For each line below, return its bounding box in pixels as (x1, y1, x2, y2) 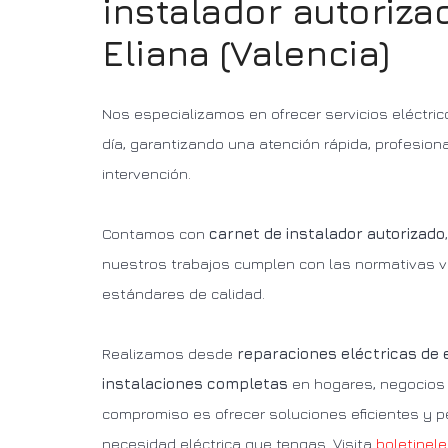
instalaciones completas (102, 375, 288, 392)
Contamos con (102, 225, 209, 242)
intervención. (102, 165, 191, 182)
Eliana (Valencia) (102, 31, 390, 74)
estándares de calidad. (102, 285, 265, 302)
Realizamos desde (102, 345, 237, 362)
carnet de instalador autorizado (209, 225, 445, 242)
